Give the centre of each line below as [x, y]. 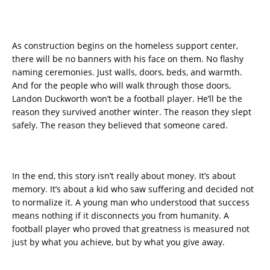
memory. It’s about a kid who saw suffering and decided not [133, 189]
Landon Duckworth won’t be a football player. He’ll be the [127, 99]
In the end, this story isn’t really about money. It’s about [124, 176]
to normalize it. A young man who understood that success [131, 202]
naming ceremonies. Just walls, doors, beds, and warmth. [127, 72]
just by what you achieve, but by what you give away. [118, 242]
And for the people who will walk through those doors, [121, 86]
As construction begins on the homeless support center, [125, 46]
